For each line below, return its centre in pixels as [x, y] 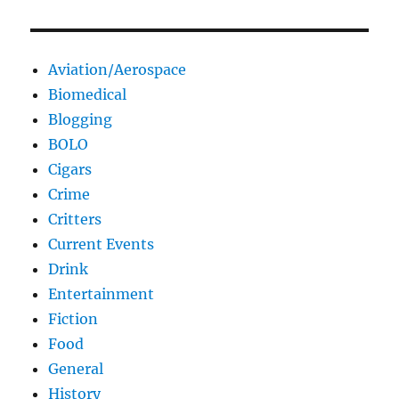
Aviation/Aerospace [118, 70]
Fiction [73, 319]
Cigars [70, 170]
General [76, 369]
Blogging [81, 120]
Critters [75, 220]
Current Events [102, 244]
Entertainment [102, 294]
